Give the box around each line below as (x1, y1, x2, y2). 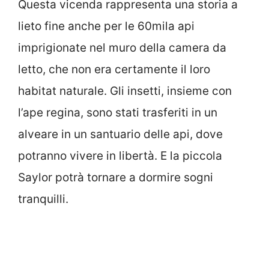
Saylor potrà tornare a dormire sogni (18, 171, 213, 185)
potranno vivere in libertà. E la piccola (18, 149, 222, 163)
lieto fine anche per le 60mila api (18, 19, 195, 34)
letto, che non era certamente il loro (18, 62, 210, 77)
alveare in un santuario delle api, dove (18, 127, 223, 142)
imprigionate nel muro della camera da (18, 41, 226, 55)
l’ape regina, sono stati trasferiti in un (18, 106, 217, 120)
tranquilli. (18, 192, 68, 207)
